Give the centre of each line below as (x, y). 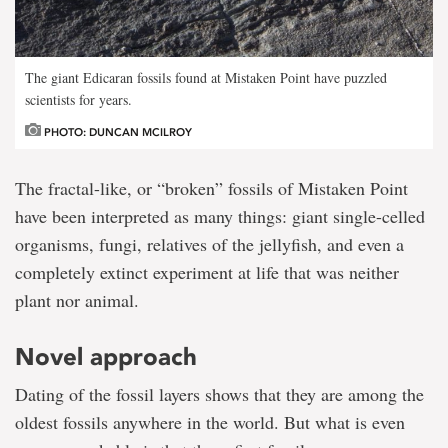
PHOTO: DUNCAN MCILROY (116, 133)
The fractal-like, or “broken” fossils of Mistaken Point (211, 188)
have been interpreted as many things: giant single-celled (220, 216)
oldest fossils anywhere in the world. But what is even (210, 422)
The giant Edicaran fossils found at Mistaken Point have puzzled (206, 78)
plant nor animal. (77, 300)
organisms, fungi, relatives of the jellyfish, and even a (209, 244)
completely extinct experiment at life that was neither (207, 272)
